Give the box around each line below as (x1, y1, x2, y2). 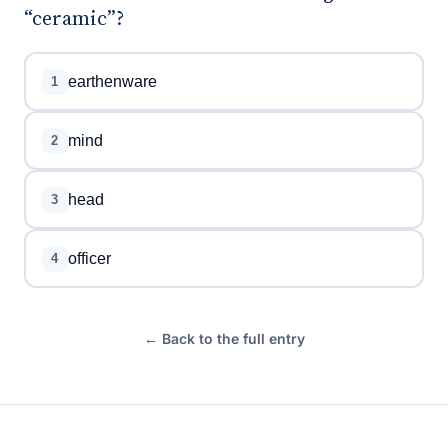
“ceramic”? (24, 4, 124, 32)
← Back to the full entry (143, 330, 305, 347)
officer (67, 249, 111, 267)
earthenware (67, 72, 157, 90)
